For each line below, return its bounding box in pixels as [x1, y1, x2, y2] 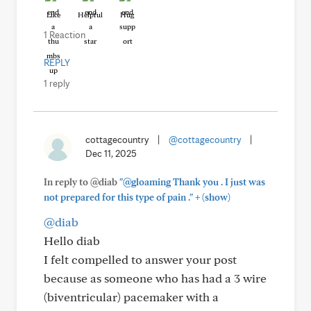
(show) [200, 192, 230, 203]
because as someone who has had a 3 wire [44, 271, 267, 285]
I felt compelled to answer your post [44, 252, 237, 267]
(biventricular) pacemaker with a [44, 289, 219, 304]
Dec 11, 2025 [85, 148, 137, 159]
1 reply [44, 78, 69, 89]
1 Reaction [44, 29, 85, 40]
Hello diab [44, 233, 100, 248]
